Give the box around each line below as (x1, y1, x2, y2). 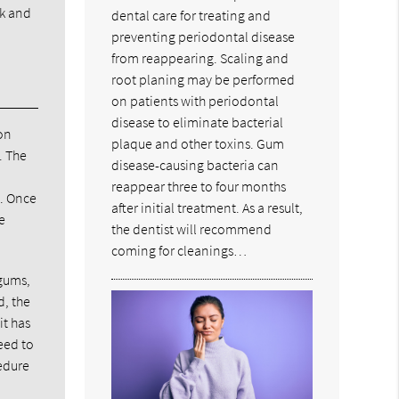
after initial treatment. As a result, (111, 198, 304, 216)
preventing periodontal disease (111, 27, 296, 45)
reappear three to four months (111, 176, 287, 195)
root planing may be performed (111, 69, 296, 88)
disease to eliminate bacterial (111, 112, 284, 131)
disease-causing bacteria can (111, 155, 280, 174)
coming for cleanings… (111, 240, 248, 259)
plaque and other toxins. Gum (111, 134, 285, 152)
